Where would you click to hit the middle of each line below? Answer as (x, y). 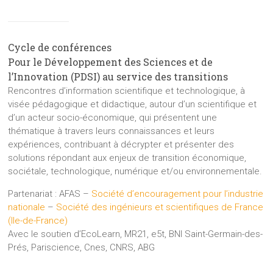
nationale (27, 207)
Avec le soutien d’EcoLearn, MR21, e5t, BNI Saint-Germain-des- (136, 234)
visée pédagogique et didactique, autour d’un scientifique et (133, 104)
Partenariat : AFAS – (50, 193)
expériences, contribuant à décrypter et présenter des (121, 144)
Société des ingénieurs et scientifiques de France (160, 207)
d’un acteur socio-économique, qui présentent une (113, 117)
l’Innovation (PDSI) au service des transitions (118, 76)
